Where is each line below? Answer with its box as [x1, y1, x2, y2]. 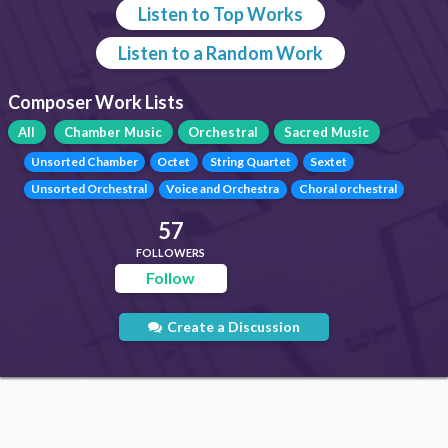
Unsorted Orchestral [31, 181, 148, 197]
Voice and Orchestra [166, 181, 280, 197]
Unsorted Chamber [31, 154, 139, 170]
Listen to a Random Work [117, 42, 323, 65]
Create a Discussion [164, 317, 300, 335]
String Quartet [209, 154, 291, 170]
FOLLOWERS [136, 245, 206, 259]
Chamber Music [64, 123, 163, 140]
